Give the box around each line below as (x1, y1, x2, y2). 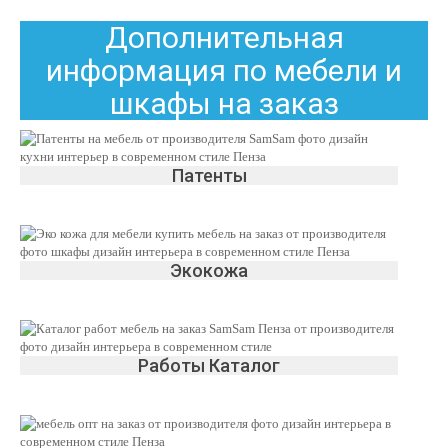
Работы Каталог (138, 355, 280, 376)
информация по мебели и (46, 53, 402, 88)
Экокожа (170, 260, 248, 281)
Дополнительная (104, 20, 344, 55)
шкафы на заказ (109, 86, 339, 121)
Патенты (171, 165, 247, 186)
